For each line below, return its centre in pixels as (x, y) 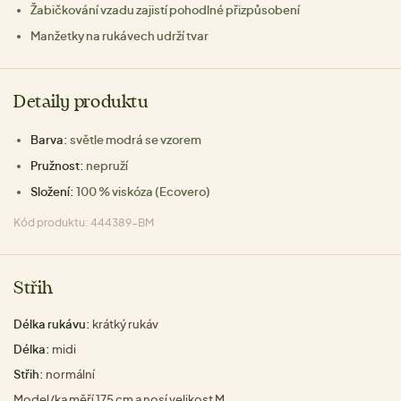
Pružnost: (58, 165)
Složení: (53, 191)
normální (69, 374)
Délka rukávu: (52, 324)
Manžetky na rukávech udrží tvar (120, 35)
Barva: (50, 139)
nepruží (107, 165)
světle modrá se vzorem (136, 139)
